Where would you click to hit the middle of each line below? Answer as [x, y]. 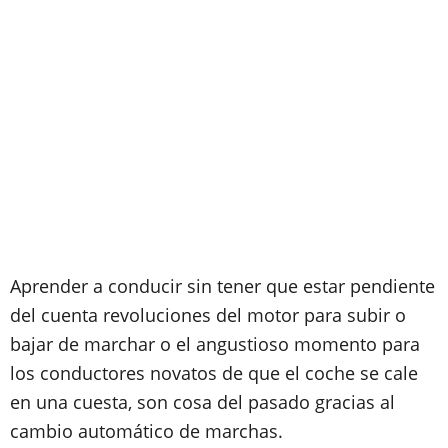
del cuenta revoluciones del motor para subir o [208, 315]
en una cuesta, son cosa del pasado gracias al [202, 402]
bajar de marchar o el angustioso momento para [215, 344]
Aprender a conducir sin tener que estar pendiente [222, 286]
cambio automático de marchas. [146, 431]
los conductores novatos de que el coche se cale [214, 373]
